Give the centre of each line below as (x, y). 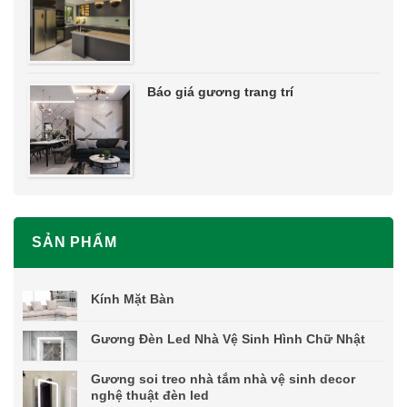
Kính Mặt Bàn (133, 298)
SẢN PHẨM (74, 242)
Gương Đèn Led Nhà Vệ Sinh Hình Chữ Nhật (228, 338)
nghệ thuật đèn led (150, 395)
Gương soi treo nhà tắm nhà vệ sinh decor (223, 378)
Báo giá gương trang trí (221, 92)
